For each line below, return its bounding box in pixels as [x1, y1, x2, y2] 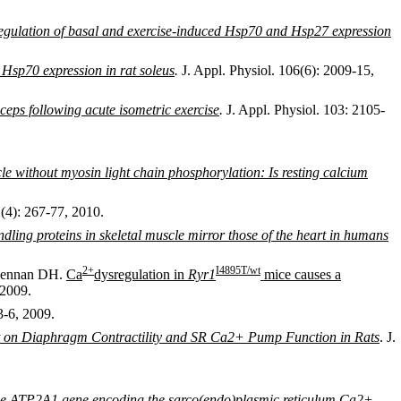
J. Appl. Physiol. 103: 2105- [223, 102, 385, 117]
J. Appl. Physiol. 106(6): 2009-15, [178, 63, 374, 78]
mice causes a [260, 267, 341, 282]
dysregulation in [94, 267, 188, 282]
